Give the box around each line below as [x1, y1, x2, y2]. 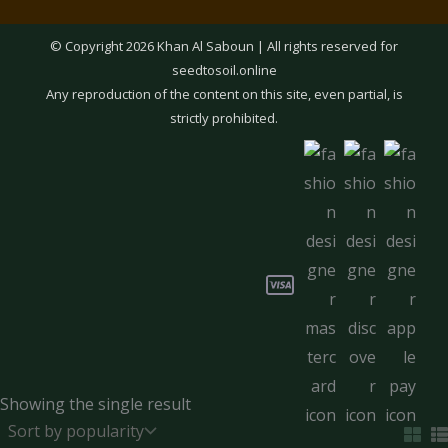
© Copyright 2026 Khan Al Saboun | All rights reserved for [50, 36, 398, 55]
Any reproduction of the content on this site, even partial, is [45, 84, 403, 103]
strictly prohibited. [170, 108, 278, 127]
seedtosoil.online [171, 60, 277, 79]
